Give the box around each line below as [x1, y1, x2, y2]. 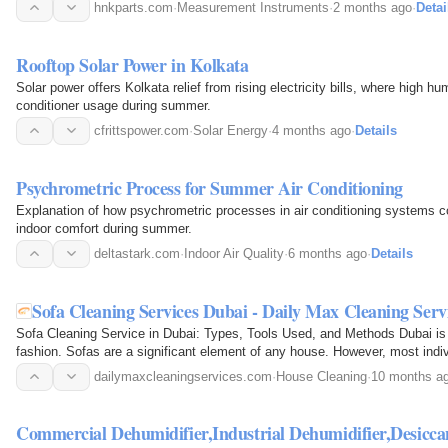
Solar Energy [193, 122, 268, 138]
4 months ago [272, 122, 351, 138]
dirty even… [16, 361, 86, 377]
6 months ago [288, 245, 367, 261]
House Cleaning [276, 368, 367, 384]
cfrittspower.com [94, 122, 189, 138]
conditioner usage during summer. [16, 97, 211, 113]
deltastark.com [94, 245, 180, 261]
